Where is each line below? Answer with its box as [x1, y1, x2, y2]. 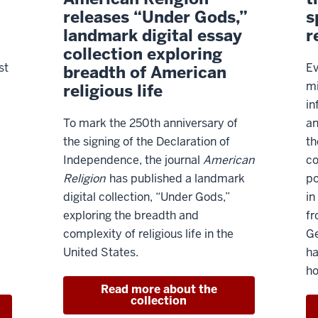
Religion [63, 171, 106, 187]
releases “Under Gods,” [63, 6, 248, 28]
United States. [63, 245, 139, 261]
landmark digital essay [63, 25, 243, 47]
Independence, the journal [63, 153, 204, 168]
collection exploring [63, 43, 223, 65]
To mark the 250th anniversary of [63, 116, 238, 131]
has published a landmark [106, 171, 246, 187]
